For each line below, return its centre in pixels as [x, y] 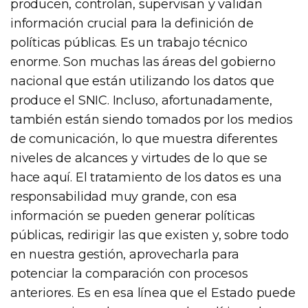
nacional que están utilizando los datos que [142, 81]
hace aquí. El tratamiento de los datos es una [146, 177]
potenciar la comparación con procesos [129, 273]
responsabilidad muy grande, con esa [124, 196]
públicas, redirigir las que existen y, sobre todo [150, 235]
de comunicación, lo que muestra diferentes [144, 139]
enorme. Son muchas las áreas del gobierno [143, 62]
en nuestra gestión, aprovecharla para [125, 254]
